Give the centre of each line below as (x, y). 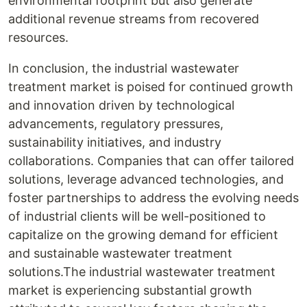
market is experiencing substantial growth (130, 290)
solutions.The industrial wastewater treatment (142, 272)
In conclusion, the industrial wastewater (124, 68)
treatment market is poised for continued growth (151, 87)
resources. (38, 37)
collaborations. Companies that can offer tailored (151, 161)
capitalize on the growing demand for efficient (143, 235)
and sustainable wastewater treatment (120, 253)
